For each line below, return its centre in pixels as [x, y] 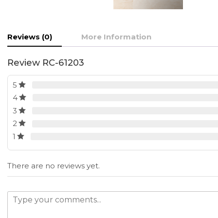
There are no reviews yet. [54, 166]
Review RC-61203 [46, 63]
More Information [116, 36]
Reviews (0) [30, 36]
